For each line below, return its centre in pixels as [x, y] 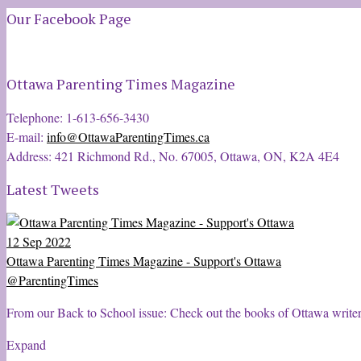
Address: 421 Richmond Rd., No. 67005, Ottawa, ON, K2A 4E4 [173, 156]
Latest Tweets [53, 189]
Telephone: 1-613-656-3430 [78, 117]
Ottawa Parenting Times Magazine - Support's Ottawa [144, 260]
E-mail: [27, 137]
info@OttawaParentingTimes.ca [128, 137]
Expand [26, 344]
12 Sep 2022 [39, 241]
